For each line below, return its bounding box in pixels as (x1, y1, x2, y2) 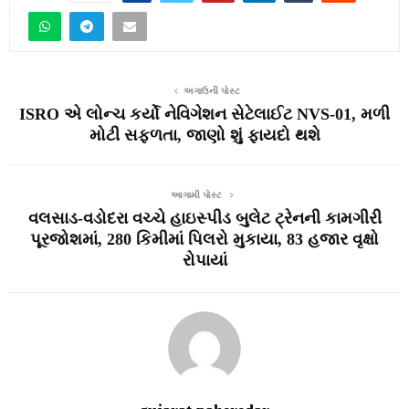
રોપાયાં (182, 251, 227, 270)
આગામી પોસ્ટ (170, 188, 225, 202)
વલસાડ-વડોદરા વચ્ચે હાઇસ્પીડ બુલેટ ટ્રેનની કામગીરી (27, 209, 382, 228)
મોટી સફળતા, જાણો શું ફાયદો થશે (89, 126, 320, 145)
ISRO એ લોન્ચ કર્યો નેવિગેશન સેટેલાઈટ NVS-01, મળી (19, 105, 390, 124)
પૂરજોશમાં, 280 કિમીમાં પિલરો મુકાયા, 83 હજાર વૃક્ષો (30, 230, 379, 249)
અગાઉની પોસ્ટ (184, 84, 240, 98)
